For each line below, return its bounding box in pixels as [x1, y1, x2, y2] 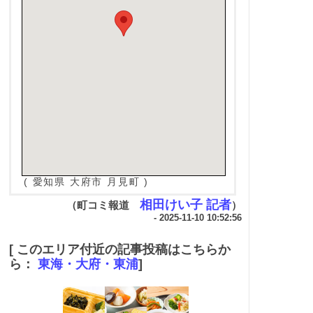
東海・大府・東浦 [38, 256, 138, 271]
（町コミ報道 [66, 199, 140, 211]
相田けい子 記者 [140, 197, 231, 212]
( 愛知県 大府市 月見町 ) [24, 175, 150, 187]
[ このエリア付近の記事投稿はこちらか [9, 242, 231, 256]
